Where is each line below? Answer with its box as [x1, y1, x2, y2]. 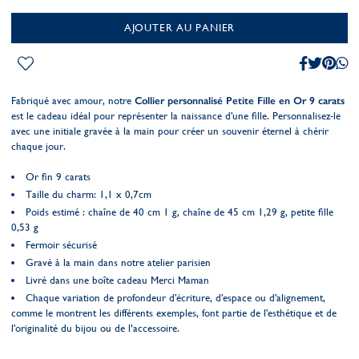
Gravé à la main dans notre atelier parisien [26, 256, 214, 268]
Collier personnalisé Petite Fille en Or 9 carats [135, 95, 345, 107]
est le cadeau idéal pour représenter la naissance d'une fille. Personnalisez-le [11, 110, 341, 122]
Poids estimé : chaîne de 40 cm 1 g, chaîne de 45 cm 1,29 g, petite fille [26, 206, 333, 218]
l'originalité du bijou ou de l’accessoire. [11, 322, 179, 334]
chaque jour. [11, 140, 66, 152]
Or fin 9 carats [26, 171, 91, 183]
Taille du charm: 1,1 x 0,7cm [26, 188, 151, 200]
